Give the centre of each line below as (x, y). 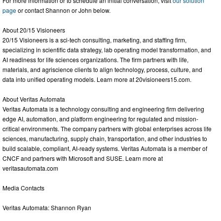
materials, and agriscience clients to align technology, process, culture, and (102, 69)
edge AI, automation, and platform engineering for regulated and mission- (100, 118)
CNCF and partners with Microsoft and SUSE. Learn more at (83, 158)
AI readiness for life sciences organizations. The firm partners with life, (95, 59)
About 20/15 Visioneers (34, 30)
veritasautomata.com (30, 168)
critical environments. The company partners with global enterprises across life (107, 128)
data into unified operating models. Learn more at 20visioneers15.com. (97, 79)
